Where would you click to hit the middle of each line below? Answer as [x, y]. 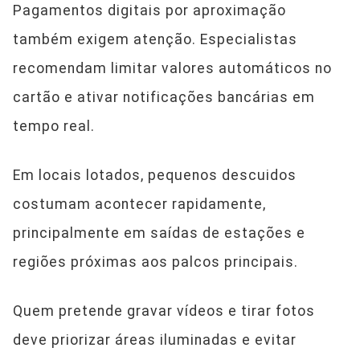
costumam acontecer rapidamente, [139, 204]
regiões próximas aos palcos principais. [155, 262]
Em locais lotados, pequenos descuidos [155, 175]
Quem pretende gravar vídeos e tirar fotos [164, 311]
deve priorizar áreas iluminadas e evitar [155, 340]
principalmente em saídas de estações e [159, 233]
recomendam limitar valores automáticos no [172, 68]
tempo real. [54, 126]
